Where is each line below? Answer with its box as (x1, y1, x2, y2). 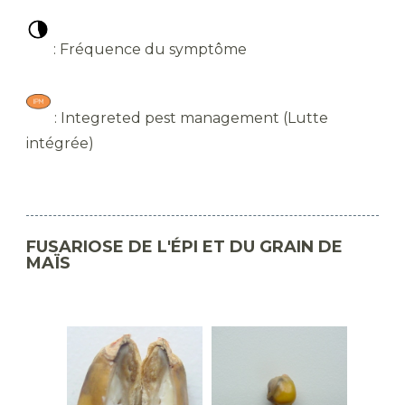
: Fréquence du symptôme (50, 40, 247, 58)
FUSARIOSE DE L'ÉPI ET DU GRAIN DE (26, 236, 343, 257)
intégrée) (26, 134, 94, 152)
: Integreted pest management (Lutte (51, 108, 328, 127)
